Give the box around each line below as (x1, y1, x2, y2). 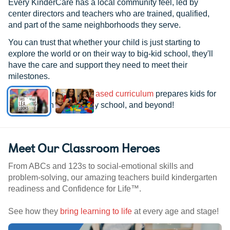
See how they (8, 207, 60, 216)
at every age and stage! (132, 207, 219, 216)
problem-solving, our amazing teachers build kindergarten (8, 173, 217, 182)
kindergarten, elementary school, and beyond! (8, 101, 174, 110)
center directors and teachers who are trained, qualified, (8, 9, 209, 18)
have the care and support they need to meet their (8, 61, 187, 70)
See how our (8, 89, 56, 99)
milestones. (8, 72, 50, 81)
